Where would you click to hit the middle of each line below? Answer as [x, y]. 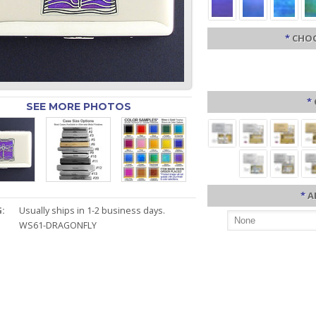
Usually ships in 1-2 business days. [92, 211]
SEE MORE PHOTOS [78, 107]
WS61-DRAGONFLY [58, 225]
